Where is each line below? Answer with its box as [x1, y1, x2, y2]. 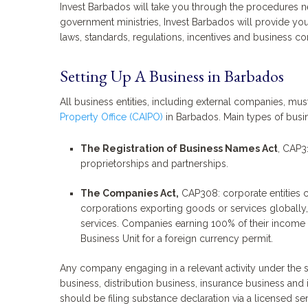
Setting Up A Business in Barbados [60, 65, 284, 87]
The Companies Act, [80, 188, 179, 199]
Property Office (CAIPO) [60, 111, 163, 122]
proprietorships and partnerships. [80, 158, 228, 170]
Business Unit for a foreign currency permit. [80, 233, 273, 245]
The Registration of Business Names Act [80, 143, 278, 155]
